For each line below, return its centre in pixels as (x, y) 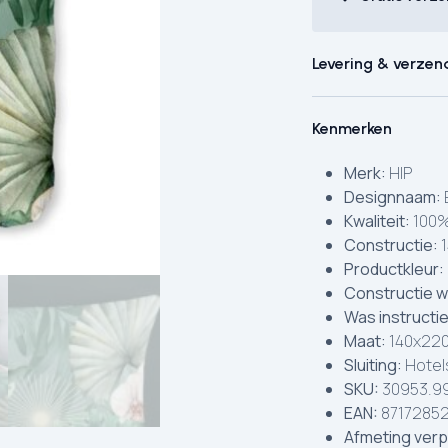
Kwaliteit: (377, 221)
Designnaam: (392, 197)
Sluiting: (373, 365)
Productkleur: (394, 269)
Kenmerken (352, 128)
